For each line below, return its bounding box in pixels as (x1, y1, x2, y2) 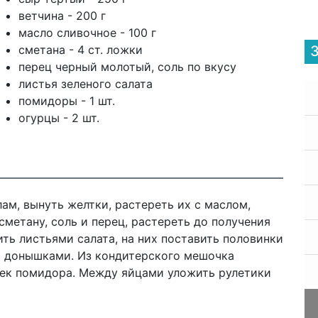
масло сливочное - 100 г (18, 26, 156, 40)
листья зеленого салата (18, 77, 153, 91)
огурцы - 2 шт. (18, 111, 99, 125)
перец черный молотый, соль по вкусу (18, 60, 236, 74)
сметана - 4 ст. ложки (18, 43, 143, 57)
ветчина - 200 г (18, 9, 106, 23)
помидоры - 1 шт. (18, 94, 115, 108)
